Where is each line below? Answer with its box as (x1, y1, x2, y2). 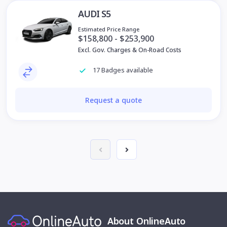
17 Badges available (91, 65, 153, 75)
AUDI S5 (78, 7, 111, 20)
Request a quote (85, 95, 142, 105)
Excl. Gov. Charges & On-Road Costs (78, 45, 181, 54)
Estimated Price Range (78, 25, 139, 33)
